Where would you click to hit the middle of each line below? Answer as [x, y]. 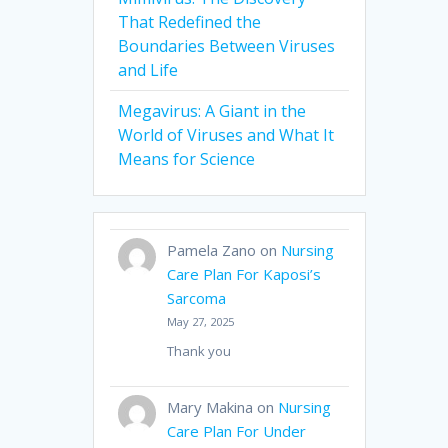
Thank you [199, 350]
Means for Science [187, 159]
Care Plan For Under [237, 430]
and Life [148, 70]
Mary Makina [210, 406]
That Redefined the [190, 22]
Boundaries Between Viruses [227, 46]
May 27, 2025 [201, 322]
